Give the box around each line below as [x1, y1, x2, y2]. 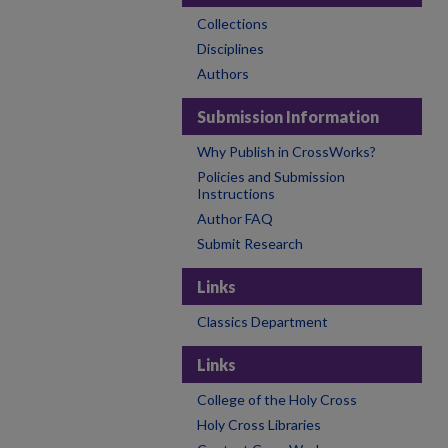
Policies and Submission [197, 168, 345, 185]
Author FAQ [197, 210, 273, 227]
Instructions [197, 185, 275, 202]
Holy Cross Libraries [197, 416, 321, 433]
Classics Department [197, 313, 328, 330]
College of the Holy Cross [197, 391, 357, 408]
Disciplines [197, 40, 264, 57]
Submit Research [197, 235, 303, 252]
